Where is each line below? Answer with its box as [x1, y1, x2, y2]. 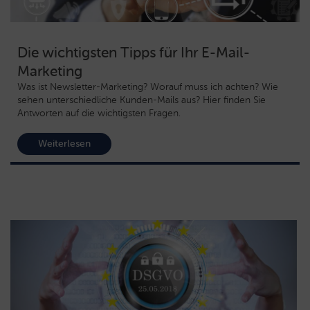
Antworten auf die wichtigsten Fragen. [17, 107, 181, 119]
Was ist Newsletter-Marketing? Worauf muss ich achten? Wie [17, 80, 278, 93]
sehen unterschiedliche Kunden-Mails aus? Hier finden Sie [17, 93, 266, 106]
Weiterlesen [38, 137, 91, 149]
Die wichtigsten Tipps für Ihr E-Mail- [17, 43, 250, 61]
